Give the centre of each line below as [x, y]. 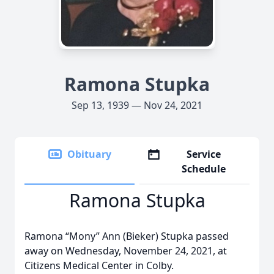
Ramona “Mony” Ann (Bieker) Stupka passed [127, 236]
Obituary [89, 154]
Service [204, 154]
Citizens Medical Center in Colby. [99, 265]
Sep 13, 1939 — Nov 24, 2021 [137, 105]
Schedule [204, 169]
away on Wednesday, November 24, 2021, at [126, 251]
